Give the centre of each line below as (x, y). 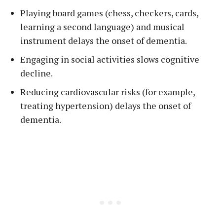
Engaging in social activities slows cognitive (110, 59)
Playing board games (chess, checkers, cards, (109, 13)
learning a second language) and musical (102, 27)
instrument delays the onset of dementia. (104, 40)
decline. (37, 73)
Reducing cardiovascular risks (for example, (108, 92)
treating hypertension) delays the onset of (106, 106)
